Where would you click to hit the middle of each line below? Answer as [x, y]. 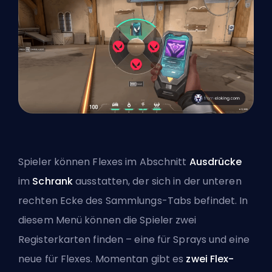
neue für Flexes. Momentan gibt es [102, 259]
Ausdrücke [216, 161]
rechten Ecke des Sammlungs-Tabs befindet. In [133, 200]
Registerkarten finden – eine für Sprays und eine [134, 239]
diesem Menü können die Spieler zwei [107, 220]
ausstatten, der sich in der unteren [157, 181]
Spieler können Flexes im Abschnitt [104, 161]
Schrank [53, 181]
